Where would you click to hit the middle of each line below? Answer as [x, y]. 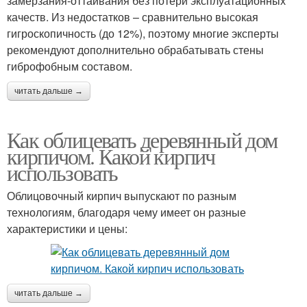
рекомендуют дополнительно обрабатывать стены [135, 49]
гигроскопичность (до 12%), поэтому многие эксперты [143, 33]
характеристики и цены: [67, 228]
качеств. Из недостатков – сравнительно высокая [133, 16]
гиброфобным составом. [70, 66]
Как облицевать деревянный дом [142, 139]
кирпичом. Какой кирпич [111, 156]
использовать [62, 172]
